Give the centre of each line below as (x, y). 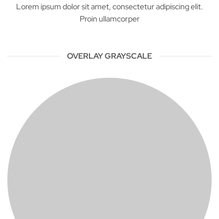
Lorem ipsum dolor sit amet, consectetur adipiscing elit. (109, 7)
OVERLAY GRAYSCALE (109, 56)
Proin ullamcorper (109, 19)
